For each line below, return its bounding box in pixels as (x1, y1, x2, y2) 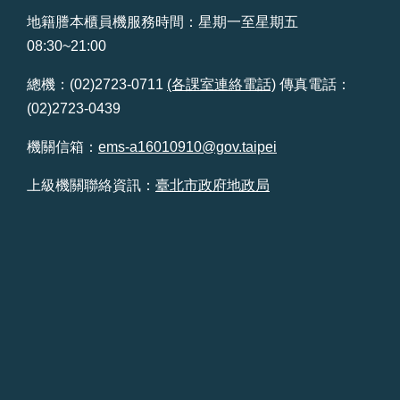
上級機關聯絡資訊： (27, 177, 155, 193)
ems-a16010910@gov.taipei (98, 138, 277, 154)
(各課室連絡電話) (167, 76, 276, 92)
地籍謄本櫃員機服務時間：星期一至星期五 (27, 13, 298, 29)
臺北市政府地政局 (155, 177, 270, 193)
